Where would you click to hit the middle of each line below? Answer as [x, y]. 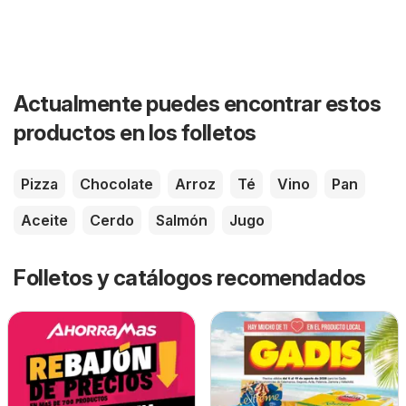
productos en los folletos [135, 132]
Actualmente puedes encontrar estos [197, 103]
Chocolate [116, 184]
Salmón [182, 220]
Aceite [44, 220]
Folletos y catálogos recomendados [190, 277]
